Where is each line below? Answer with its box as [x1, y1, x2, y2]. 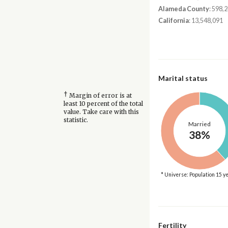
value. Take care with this [63, 108, 139, 116]
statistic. [63, 117, 88, 124]
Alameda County [158, 5, 209, 13]
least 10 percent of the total [63, 100, 143, 108]
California [158, 17, 189, 25]
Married [188, 120, 211, 127]
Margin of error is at [67, 92, 132, 100]
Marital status [158, 73, 208, 82]
